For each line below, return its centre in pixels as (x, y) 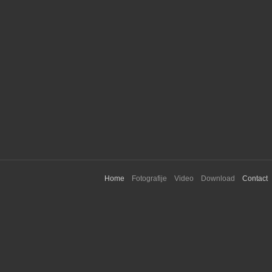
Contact (255, 179)
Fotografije (149, 179)
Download (218, 179)
